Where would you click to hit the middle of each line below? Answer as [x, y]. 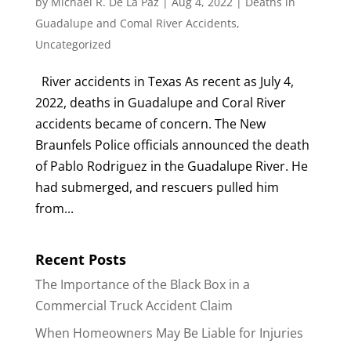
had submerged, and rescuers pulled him [157, 187]
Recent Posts [80, 259]
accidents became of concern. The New [150, 123]
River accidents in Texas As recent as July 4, [164, 81]
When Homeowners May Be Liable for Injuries [169, 333]
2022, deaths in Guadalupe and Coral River [160, 102]
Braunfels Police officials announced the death [172, 145]
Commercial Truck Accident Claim [134, 305]
